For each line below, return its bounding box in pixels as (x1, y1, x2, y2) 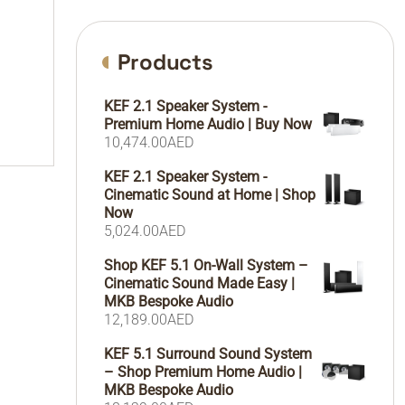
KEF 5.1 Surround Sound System (103, 345, 312, 363)
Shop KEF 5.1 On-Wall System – (103, 257, 308, 274)
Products (117, 48, 213, 76)
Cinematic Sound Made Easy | (103, 275, 295, 292)
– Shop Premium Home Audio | (103, 363, 302, 381)
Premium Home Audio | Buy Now (103, 116, 312, 133)
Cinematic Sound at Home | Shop (103, 186, 316, 203)
